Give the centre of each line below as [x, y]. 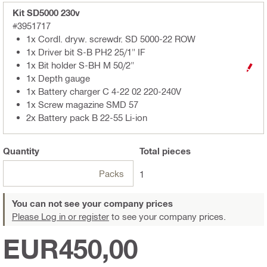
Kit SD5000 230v [46, 13]
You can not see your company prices [92, 204]
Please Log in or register [60, 217]
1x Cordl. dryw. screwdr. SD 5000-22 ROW [111, 39]
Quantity [21, 151]
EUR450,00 [70, 249]
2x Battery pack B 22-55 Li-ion [87, 118]
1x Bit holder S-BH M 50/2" [80, 65]
